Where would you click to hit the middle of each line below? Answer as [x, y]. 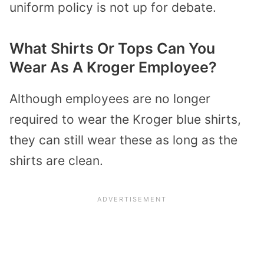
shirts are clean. [56, 160]
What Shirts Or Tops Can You [112, 48]
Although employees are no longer [110, 98]
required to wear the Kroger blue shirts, [125, 119]
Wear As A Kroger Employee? [113, 67]
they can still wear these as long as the [123, 140]
